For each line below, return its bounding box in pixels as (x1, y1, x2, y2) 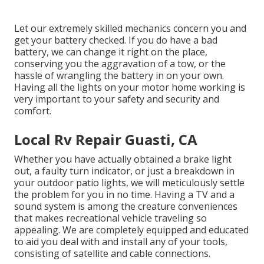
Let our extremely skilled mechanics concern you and (14, 22, 247, 35)
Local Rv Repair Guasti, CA (14, 130, 198, 150)
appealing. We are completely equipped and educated (14, 223, 249, 237)
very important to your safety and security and (14, 93, 220, 106)
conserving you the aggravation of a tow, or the (14, 57, 226, 71)
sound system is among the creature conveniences (14, 200, 238, 213)
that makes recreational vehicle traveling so (14, 212, 207, 225)
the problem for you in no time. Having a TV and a (14, 188, 235, 202)
